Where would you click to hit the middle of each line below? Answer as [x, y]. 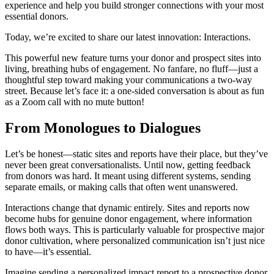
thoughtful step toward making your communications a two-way [128, 80]
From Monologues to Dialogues [103, 128]
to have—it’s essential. [48, 251]
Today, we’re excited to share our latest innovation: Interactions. [128, 37]
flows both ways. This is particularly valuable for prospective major [135, 229]
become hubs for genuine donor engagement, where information [128, 218]
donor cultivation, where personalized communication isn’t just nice [135, 240]
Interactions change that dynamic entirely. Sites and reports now [128, 207]
